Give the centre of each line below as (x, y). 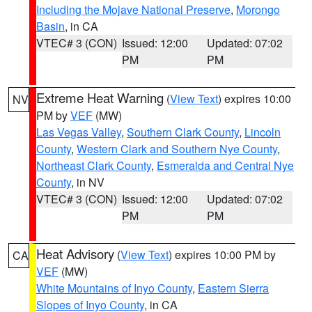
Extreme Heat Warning (100, 97)
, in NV (88, 182)
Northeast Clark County (94, 165)
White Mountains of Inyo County (114, 288)
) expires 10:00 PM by (222, 255)
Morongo (258, 9)
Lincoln (263, 132)
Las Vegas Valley (79, 132)
